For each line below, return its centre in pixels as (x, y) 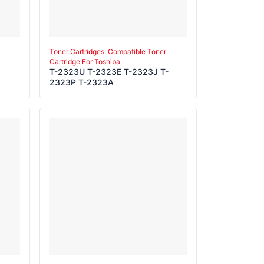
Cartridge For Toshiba (85, 61)
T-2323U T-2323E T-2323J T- (109, 71)
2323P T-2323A (82, 82)
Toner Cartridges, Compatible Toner (108, 51)
